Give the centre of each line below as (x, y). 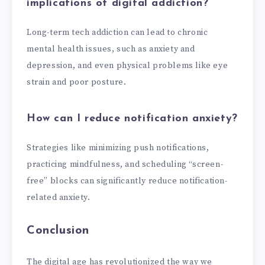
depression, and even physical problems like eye (127, 66)
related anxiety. (59, 198)
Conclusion (58, 230)
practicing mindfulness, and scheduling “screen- (125, 165)
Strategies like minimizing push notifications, (118, 148)
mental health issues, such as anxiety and (111, 49)
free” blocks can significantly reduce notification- (127, 181)
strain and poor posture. (77, 83)
